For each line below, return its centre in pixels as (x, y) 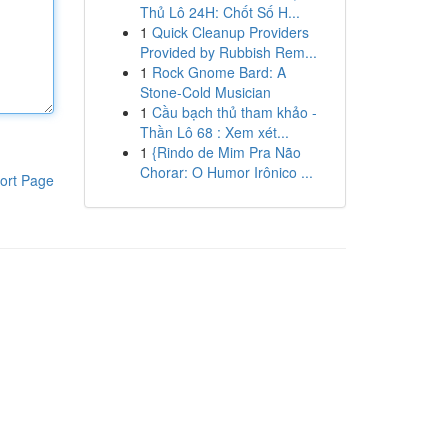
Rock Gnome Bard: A (218, 72)
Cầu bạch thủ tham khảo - (234, 112)
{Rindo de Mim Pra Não (226, 152)
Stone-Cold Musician (205, 92)
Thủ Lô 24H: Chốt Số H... (219, 12)
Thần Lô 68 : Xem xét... (214, 132)
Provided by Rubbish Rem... (228, 52)
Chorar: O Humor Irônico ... (226, 172)
